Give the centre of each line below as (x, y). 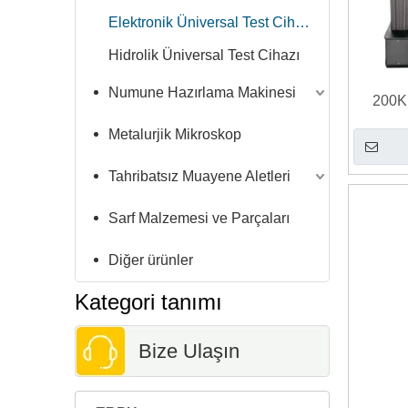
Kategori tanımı (148, 302)
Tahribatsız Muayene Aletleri (199, 176)
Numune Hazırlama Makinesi (202, 92)
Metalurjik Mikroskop (175, 134)
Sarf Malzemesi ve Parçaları (199, 218)
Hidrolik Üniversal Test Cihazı (204, 55)
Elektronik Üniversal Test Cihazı (302, 22)
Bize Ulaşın (189, 351)
